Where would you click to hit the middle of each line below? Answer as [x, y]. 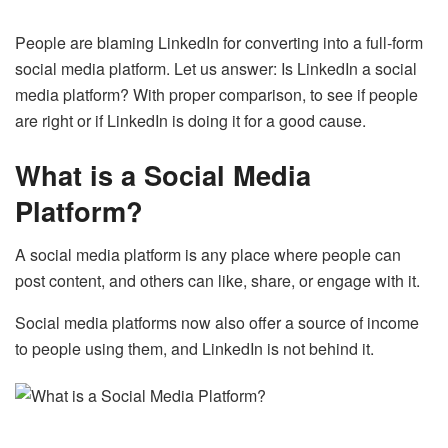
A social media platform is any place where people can [208, 255]
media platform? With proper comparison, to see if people [216, 95]
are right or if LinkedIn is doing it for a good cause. [190, 121]
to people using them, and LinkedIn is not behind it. [194, 349]
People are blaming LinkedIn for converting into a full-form [219, 43]
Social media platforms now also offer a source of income [217, 323]
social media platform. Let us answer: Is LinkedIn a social [216, 69]
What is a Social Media [163, 174]
